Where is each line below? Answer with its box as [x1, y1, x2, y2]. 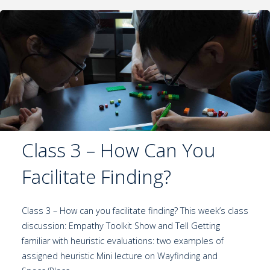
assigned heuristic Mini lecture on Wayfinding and [21, 250, 218, 262]
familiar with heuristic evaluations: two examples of [21, 235, 224, 247]
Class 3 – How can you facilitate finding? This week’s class [21, 205, 248, 217]
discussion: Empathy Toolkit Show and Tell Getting [21, 220, 220, 232]
